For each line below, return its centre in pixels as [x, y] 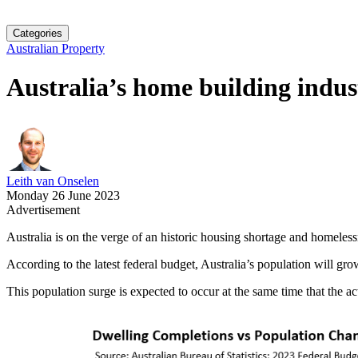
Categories [38, 33]
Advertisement [43, 209]
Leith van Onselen [53, 181]
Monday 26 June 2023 [63, 195]
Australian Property [56, 48]
